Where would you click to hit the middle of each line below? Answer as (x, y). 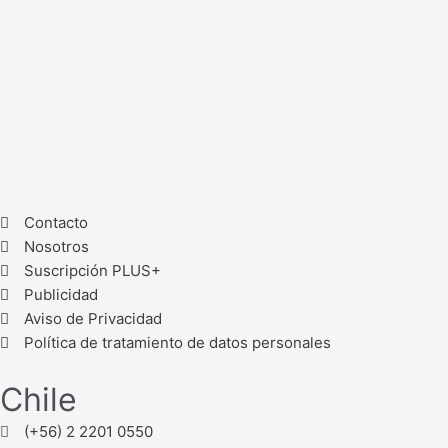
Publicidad (60, 294)
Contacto (55, 222)
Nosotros (56, 246)
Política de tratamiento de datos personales (177, 342)
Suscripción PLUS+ (92, 270)
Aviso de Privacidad (92, 318)
